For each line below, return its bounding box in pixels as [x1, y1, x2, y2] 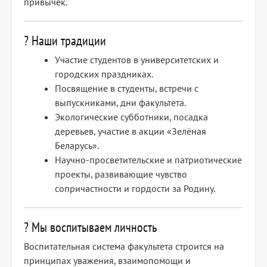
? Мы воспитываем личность [24, 219, 157, 236]
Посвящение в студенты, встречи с [55, 82, 198, 95]
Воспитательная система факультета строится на [24, 240, 224, 253]
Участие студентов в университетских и [55, 54, 219, 66]
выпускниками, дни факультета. [55, 97, 186, 109]
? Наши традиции [24, 32, 106, 49]
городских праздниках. [55, 68, 153, 80]
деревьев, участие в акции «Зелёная [55, 125, 206, 138]
